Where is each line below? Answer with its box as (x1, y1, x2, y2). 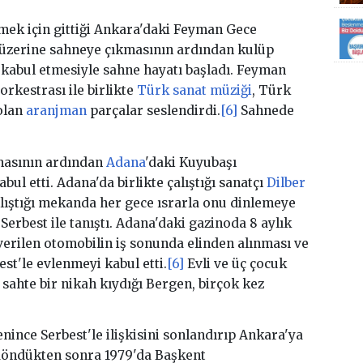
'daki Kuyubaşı (144, 154, 237, 170)
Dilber (266, 174, 305, 190)
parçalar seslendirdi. (86, 103, 220, 119)
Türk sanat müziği (136, 83, 252, 99)
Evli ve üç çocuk (183, 255, 287, 271)
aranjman (25, 103, 87, 119)
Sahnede (237, 103, 294, 119)
